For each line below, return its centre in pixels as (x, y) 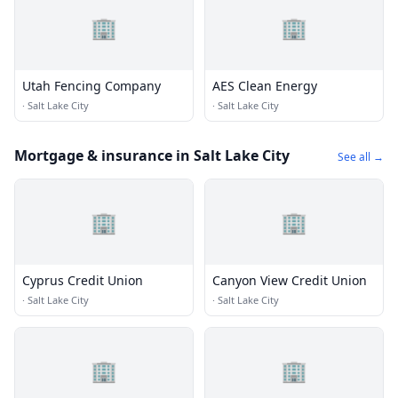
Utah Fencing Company (92, 86)
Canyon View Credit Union (290, 280)
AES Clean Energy (265, 86)
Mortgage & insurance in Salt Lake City (152, 155)
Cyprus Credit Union (83, 280)
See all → (361, 157)
